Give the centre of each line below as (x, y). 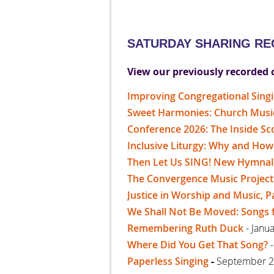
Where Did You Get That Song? (198, 244)
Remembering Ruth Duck (185, 228)
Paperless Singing (168, 261)
